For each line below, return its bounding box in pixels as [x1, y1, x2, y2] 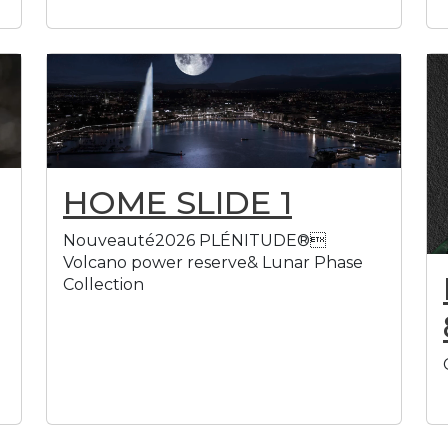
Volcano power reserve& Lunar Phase [63, 252, 363, 272]
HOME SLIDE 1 [63, 182, 292, 222]
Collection [63, 274, 144, 294]
